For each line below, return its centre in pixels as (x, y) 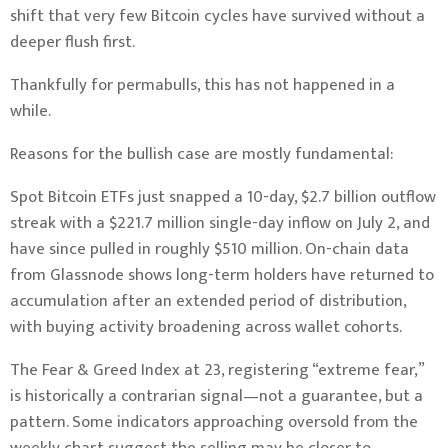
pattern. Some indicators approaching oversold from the (214, 421)
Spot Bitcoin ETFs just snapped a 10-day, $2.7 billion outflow (223, 196)
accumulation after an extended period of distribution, (208, 300)
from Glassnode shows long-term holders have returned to (222, 274)
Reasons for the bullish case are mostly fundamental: (201, 153)
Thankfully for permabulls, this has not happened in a (202, 84)
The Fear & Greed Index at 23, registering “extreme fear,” (217, 369)
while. (30, 110)
